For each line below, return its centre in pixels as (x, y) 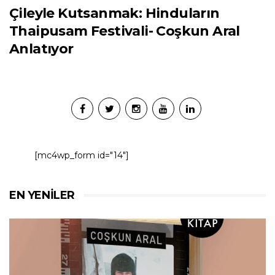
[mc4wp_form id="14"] (82, 156)
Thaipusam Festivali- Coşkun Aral (125, 31)
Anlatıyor (41, 49)
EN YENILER (42, 196)
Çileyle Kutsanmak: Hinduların (114, 14)
